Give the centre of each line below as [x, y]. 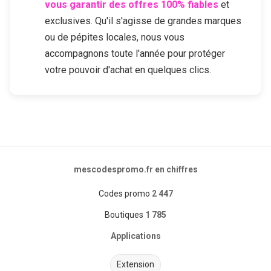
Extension [135, 264]
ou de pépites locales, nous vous [115, 38]
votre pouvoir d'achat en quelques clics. [128, 70]
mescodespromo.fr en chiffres [135, 170]
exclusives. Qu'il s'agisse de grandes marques [143, 21]
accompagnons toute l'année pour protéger [135, 54]
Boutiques [124, 214]
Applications [135, 236]
